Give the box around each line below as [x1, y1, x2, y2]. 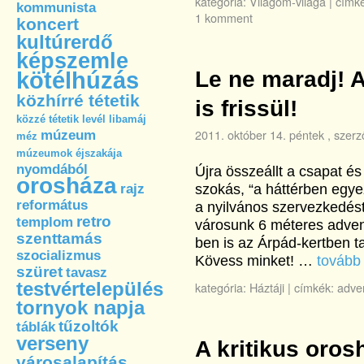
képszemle [16, 49, 128, 73]
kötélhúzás [16, 67, 139, 93]
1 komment [195, 9, 253, 26]
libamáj [109, 113, 146, 125]
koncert [16, 15, 79, 33]
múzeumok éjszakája [16, 147, 122, 159]
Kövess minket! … [195, 253, 317, 269]
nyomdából [16, 162, 88, 177]
